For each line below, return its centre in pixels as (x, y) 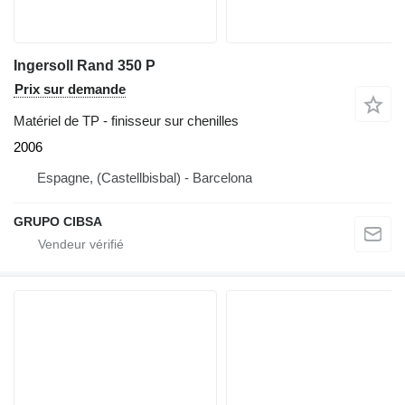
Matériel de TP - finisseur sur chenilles (126, 121)
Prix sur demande (70, 89)
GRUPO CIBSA (58, 221)
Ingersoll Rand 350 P (85, 66)
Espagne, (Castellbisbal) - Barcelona (145, 178)
